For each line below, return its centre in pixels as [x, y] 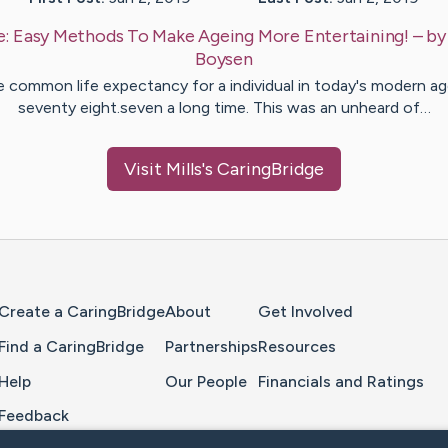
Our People [206, 381]
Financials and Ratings [341, 381]
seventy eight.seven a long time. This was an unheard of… [224, 108]
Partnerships [211, 346]
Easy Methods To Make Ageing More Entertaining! [210, 36]
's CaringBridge [263, 169]
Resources [297, 346]
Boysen [224, 59]
